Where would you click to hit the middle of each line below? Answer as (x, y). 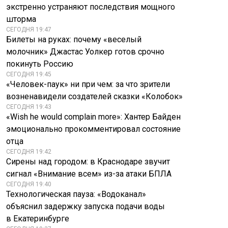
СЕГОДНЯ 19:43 (29, 107)
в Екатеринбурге (38, 219)
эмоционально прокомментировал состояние (93, 129)
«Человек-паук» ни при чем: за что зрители (88, 84)
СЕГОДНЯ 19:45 (29, 74)
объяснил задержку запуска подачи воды (85, 206)
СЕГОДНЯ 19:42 (29, 152)
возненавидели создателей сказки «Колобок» (94, 96)
